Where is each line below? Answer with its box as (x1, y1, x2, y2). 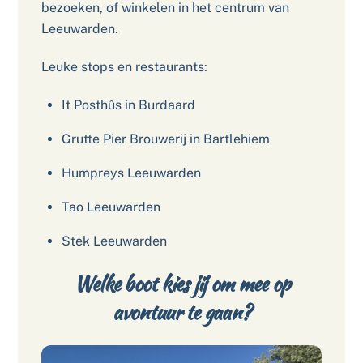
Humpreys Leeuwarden (62, 164, 202, 181)
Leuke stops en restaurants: (41, 59, 207, 75)
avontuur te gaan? (112, 297, 251, 327)
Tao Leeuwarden (62, 199, 161, 215)
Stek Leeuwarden (62, 233, 168, 249)
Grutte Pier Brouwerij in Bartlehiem (62, 130, 274, 147)
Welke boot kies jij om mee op (73, 269, 290, 299)
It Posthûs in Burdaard (62, 96, 196, 113)
